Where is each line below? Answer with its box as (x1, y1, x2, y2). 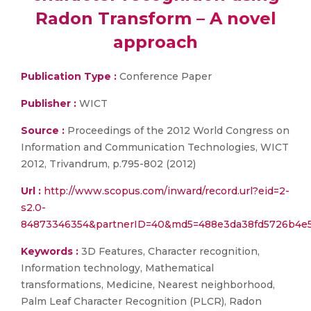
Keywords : (21, 245, 78, 258)
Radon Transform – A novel (35, 8, 276, 28)
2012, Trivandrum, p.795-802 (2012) (21, 158, 196, 170)
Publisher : (21, 97, 79, 110)
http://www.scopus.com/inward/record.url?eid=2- (44, 185, 289, 197)
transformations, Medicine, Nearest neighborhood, (21, 278, 275, 291)
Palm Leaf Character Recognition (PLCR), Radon (21, 295, 262, 308)
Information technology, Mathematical (21, 262, 214, 274)
